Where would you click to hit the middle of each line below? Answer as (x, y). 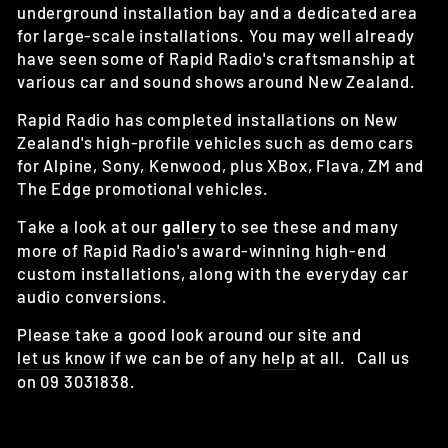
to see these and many (307, 226)
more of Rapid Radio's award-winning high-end (202, 250)
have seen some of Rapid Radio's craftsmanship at (216, 58)
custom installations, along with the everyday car (213, 273)
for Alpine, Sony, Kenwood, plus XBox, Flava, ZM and (221, 165)
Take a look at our (89, 226)
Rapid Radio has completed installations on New (208, 119)
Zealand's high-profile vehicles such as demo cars (215, 142)
